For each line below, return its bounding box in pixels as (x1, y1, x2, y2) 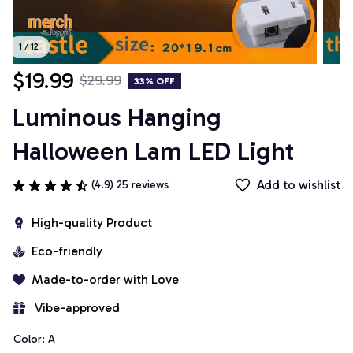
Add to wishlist (257, 177, 340, 193)
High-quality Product (32, 215, 152, 231)
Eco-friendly (32, 243, 102, 259)
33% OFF (134, 75, 175, 87)
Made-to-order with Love (32, 272, 179, 288)
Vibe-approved (35, 300, 120, 316)
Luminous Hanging (13, 102, 221, 133)
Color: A (13, 333, 55, 347)
